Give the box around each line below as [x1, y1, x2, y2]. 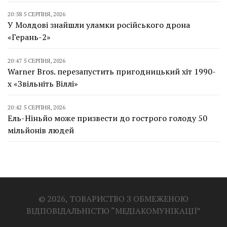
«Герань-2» [8, 31, 51, 43]
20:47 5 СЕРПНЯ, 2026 [8, 57, 65, 65]
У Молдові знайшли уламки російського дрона [8, 19, 190, 31]
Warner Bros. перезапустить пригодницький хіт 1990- [8, 66, 216, 78]
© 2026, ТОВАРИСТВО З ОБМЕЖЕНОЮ [39, 193, 188, 205]
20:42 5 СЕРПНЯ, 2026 [8, 103, 65, 111]
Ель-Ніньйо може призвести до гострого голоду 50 [8, 112, 207, 124]
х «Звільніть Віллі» [8, 78, 78, 90]
